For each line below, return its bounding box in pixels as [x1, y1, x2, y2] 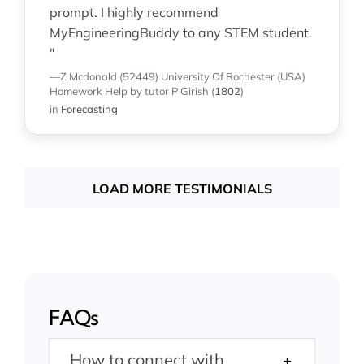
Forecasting [60, 102, 118, 115]
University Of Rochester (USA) [160, 69, 305, 83]
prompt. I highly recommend [49, 3, 219, 20]
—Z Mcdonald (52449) [49, 69, 158, 83]
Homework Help [49, 84, 128, 97]
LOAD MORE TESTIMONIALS [92, 180, 272, 197]
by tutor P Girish [129, 84, 209, 97]
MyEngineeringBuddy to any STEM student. [49, 24, 312, 41]
